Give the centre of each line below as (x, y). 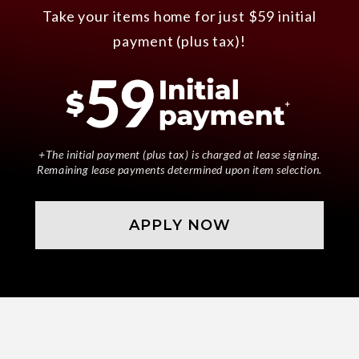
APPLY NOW (179, 225)
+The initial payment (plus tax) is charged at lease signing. (179, 154)
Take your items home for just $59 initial (179, 16)
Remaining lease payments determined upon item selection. (179, 169)
